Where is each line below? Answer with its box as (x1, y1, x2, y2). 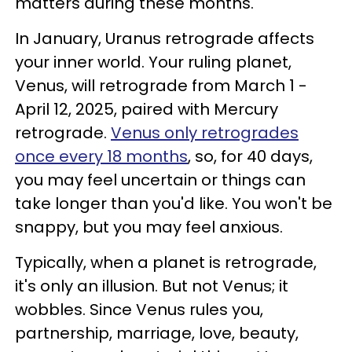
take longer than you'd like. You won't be (15, 192, 332, 214)
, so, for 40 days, (188, 145, 313, 167)
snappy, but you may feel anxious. (15, 216, 283, 238)
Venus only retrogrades (111, 122, 299, 144)
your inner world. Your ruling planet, (15, 51, 291, 73)
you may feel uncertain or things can (15, 169, 306, 191)
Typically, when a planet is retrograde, (15, 251, 317, 273)
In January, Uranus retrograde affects (15, 27, 314, 49)
